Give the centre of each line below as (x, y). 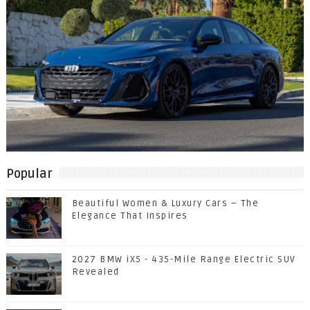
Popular (29, 174)
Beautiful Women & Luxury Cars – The (165, 204)
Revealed (95, 272)
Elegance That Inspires (130, 216)
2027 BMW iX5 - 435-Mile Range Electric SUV (184, 260)
